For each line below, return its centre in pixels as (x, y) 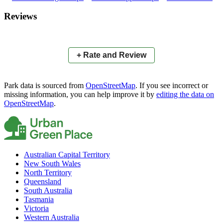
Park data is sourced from (45, 86)
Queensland (43, 182)
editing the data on (185, 95)
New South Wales (52, 164)
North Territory (48, 173)
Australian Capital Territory (67, 155)
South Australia (48, 191)
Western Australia (52, 218)
